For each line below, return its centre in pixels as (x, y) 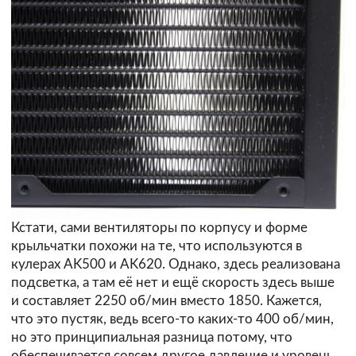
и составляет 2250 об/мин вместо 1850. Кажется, (166, 301)
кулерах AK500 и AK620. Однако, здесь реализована (176, 265)
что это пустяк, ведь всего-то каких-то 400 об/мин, (172, 319)
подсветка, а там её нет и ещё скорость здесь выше (173, 283)
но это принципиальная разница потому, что (152, 338)
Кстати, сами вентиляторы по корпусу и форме (159, 228)
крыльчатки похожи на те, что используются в (157, 246)
